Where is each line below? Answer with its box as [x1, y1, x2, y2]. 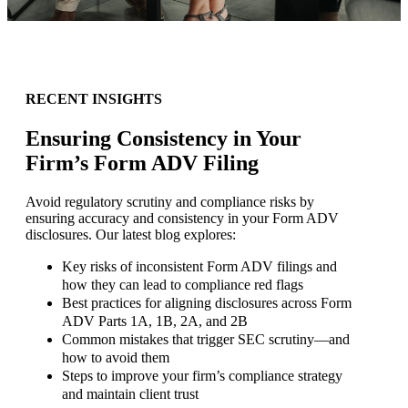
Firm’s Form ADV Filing [25, 151, 259, 176]
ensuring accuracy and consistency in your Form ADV [25, 210, 339, 227]
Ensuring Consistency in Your [25, 127, 301, 151]
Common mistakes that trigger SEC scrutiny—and [62, 331, 350, 348]
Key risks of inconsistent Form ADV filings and [62, 259, 337, 275]
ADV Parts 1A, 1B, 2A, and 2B [62, 313, 248, 330]
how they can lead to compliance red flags [62, 277, 303, 293]
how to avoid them [62, 350, 169, 366]
